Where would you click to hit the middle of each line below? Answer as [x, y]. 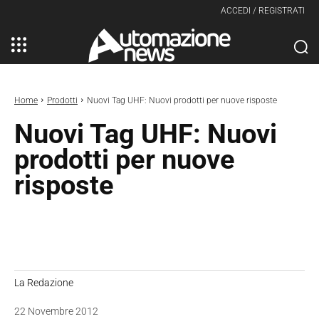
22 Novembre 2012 [56, 312]
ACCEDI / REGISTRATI [263, 11]
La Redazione [44, 282]
